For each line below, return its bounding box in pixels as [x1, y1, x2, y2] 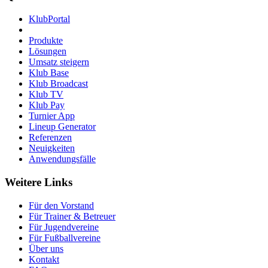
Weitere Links [5, 175, 72, 188]
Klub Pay [29, 100, 65, 111]
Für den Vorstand [29, 200, 94, 211]
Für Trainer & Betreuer [29, 211, 115, 221]
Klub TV [29, 89, 63, 100]
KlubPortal [29, 14, 70, 25]
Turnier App [29, 111, 75, 121]
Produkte [29, 35, 63, 46]
